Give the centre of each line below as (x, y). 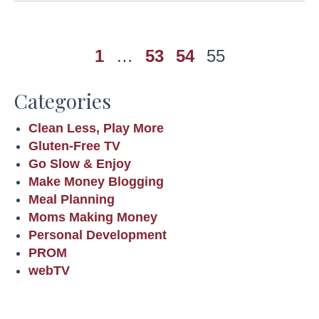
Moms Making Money (93, 218)
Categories (63, 101)
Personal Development (98, 235)
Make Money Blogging (96, 182)
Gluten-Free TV (74, 146)
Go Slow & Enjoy (80, 164)
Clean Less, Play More (96, 129)
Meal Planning (72, 200)
